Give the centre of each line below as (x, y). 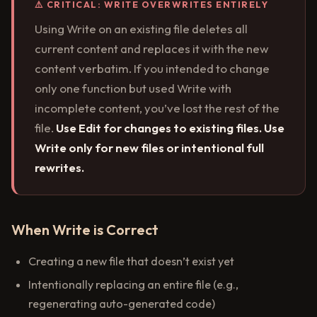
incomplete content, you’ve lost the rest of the (157, 108)
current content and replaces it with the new (151, 48)
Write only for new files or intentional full (149, 147)
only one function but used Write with (133, 88)
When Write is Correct (85, 229)
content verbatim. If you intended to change (152, 68)
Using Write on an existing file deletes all (141, 28)
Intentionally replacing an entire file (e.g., (133, 285)
